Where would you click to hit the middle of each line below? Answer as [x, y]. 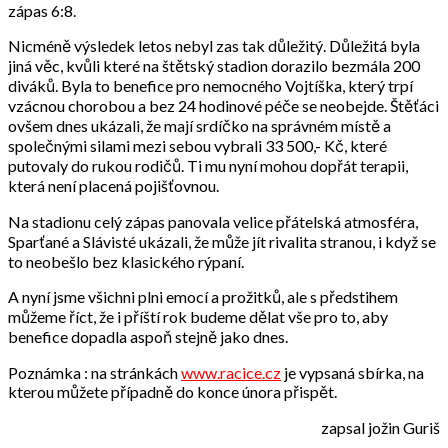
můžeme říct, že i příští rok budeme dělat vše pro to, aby [198, 316]
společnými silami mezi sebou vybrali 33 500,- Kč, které [197, 145]
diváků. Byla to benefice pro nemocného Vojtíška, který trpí [210, 85]
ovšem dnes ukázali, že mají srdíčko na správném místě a [199, 125]
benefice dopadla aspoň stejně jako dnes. [148, 336]
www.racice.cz [231, 372]
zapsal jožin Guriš [380, 427]
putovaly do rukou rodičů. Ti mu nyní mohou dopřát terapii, [208, 165]
